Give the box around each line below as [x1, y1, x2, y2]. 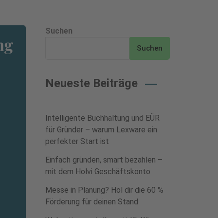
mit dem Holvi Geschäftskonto [45, 167, 150, 176]
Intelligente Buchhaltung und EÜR [45, 113, 160, 123]
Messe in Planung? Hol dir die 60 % [45, 185, 163, 195]
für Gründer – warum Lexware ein [45, 125, 157, 134]
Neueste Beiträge [45, 76, 138, 90]
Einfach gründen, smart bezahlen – [45, 155, 163, 164]
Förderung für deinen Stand [45, 197, 138, 206]
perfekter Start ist [45, 137, 109, 146]
